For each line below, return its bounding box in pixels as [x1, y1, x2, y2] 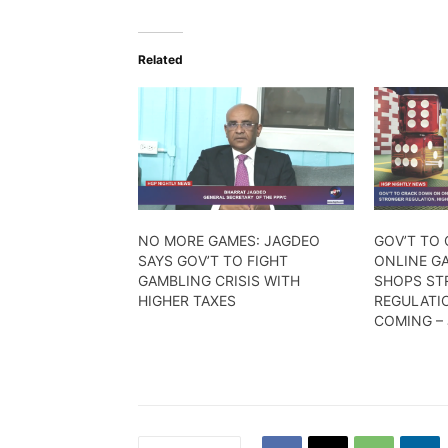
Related [138, 51, 183, 67]
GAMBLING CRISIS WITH [138, 272, 300, 290]
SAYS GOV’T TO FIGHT [138, 252, 288, 270]
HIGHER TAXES [138, 292, 236, 310]
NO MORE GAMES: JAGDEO [138, 232, 320, 250]
